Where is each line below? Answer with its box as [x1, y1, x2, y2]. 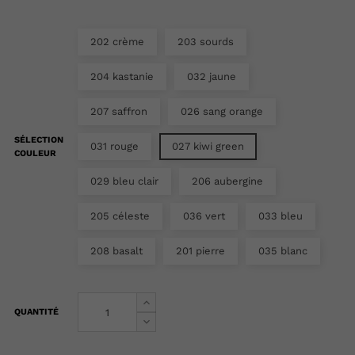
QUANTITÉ [14, 307, 59, 318]
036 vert [183, 210, 225, 223]
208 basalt [90, 245, 143, 258]
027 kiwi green [172, 140, 244, 153]
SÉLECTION [14, 135, 63, 146]
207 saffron [90, 105, 147, 118]
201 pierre [176, 245, 225, 258]
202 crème [90, 36, 144, 48]
